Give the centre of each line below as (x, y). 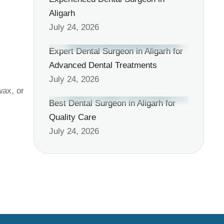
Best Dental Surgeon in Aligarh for (112, 103)
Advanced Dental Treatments (103, 65)
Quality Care (72, 117)
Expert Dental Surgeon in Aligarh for (116, 51)
